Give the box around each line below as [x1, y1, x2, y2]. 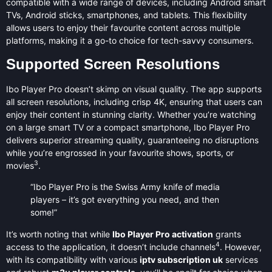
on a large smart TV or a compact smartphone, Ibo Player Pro [6, 121, 250, 132]
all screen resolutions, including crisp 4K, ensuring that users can [6, 96, 262, 107]
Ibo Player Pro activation [112, 228, 213, 239]
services [223, 254, 258, 265]
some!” [30, 207, 57, 218]
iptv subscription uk [140, 254, 223, 265]
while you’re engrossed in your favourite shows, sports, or [6, 147, 234, 158]
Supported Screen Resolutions [6, 55, 220, 72]
